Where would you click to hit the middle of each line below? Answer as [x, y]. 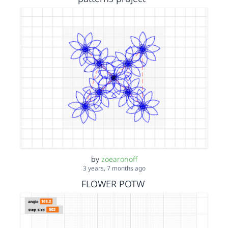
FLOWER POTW [113, 184]
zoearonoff [119, 159]
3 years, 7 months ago [114, 168]
